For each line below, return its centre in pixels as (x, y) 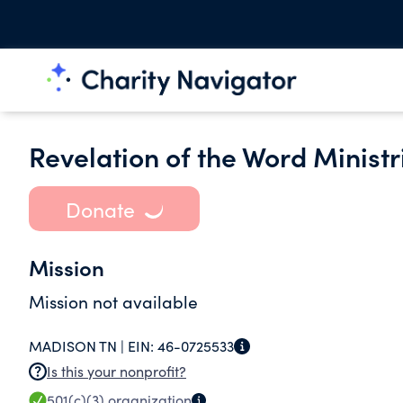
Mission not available (113, 301)
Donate (100, 209)
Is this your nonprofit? (116, 371)
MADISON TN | (78, 346)
